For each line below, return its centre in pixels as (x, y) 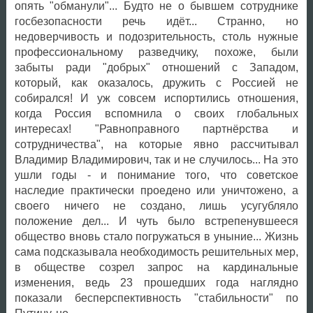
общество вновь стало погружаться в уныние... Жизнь (156, 237)
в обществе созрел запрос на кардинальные (156, 268)
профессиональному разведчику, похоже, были (156, 52)
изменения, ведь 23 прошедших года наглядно (156, 283)
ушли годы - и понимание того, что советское (156, 175)
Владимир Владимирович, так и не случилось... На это (156, 160)
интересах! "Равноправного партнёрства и (156, 129)
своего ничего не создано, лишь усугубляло (156, 206)
